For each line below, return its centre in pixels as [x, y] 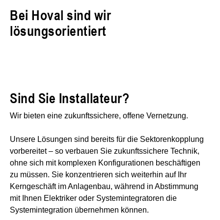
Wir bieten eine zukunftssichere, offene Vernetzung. [99, 115]
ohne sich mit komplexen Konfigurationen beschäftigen [105, 163]
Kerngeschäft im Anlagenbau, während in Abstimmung [104, 186]
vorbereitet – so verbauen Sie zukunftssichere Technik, [105, 151]
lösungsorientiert [58, 30]
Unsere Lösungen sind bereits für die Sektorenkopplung [107, 139]
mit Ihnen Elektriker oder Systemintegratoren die [93, 198]
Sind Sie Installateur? [69, 98]
